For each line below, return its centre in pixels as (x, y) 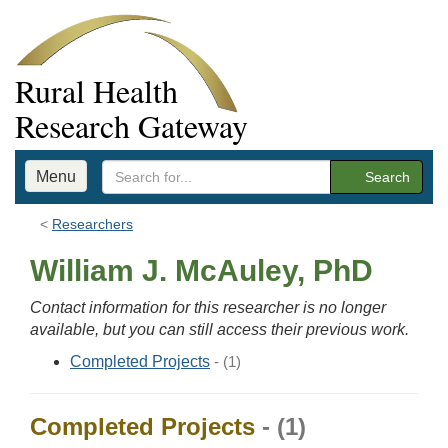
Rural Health (96, 90)
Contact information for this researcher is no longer (208, 307)
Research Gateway (131, 125)
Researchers (92, 224)
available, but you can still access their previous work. (219, 329)
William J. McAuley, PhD (201, 270)
